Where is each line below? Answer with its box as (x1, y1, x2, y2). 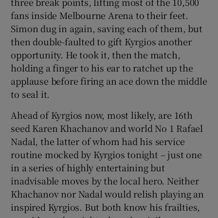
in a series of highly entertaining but (11, 161, 165, 174)
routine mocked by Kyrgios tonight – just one (11, 147, 202, 161)
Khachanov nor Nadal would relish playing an (11, 187, 204, 200)
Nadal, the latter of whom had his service (11, 134, 185, 147)
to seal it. (11, 87, 50, 100)
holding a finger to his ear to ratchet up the (11, 61, 193, 74)
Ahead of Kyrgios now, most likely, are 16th (11, 108, 193, 121)
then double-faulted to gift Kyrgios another (11, 35, 192, 48)
